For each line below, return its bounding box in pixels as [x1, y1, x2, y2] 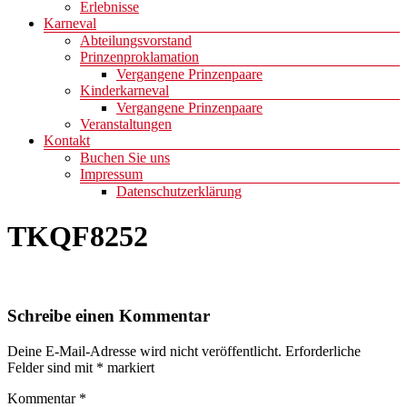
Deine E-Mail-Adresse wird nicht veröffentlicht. [7, 342, 282, 359]
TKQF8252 [7, 219, 148, 253]
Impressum [80, 166, 143, 183]
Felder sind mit [7, 359, 96, 375]
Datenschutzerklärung [116, 184, 242, 200]
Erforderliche [285, 342, 361, 359]
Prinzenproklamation [80, 49, 199, 65]
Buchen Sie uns [80, 150, 170, 166]
